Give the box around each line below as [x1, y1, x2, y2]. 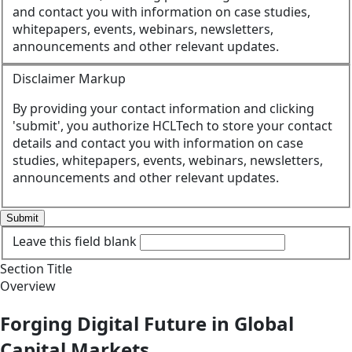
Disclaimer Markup [13, 70, 126, 88]
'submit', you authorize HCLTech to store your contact [13, 117, 332, 135]
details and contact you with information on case [13, 134, 303, 152]
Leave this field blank [13, 232, 137, 250]
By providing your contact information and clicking [13, 100, 314, 118]
